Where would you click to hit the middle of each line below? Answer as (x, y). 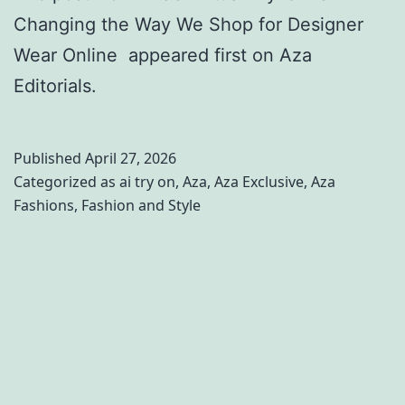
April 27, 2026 (131, 159)
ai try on (147, 182)
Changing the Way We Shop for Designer (188, 25)
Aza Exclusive (259, 182)
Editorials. (55, 86)
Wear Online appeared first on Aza (163, 56)
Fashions (44, 206)
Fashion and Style (141, 206)
